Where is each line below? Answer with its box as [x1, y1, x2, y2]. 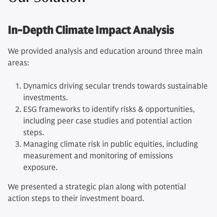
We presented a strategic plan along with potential [8, 182, 186, 192]
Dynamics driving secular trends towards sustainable [23, 81, 208, 92]
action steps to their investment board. [8, 194, 144, 204]
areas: [8, 58, 29, 68]
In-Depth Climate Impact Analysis [8, 24, 174, 37]
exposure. [23, 163, 60, 173]
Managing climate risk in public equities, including [23, 139, 198, 150]
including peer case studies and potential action [23, 116, 192, 126]
